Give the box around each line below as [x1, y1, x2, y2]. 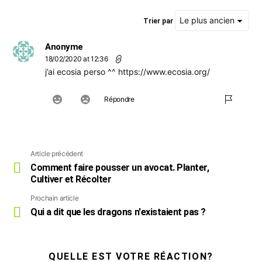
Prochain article [30, 193, 79, 202]
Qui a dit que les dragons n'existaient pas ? [30, 206, 206, 218]
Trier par [143, 16, 175, 25]
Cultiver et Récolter [30, 173, 112, 185]
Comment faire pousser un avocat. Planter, [30, 161, 209, 173]
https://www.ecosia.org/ [118, 66, 210, 77]
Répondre [104, 94, 135, 104]
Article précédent [30, 149, 83, 158]
